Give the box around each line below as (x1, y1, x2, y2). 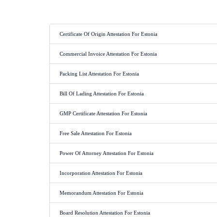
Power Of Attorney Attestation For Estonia (60, 150, 154, 156)
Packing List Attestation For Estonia (60, 71, 139, 77)
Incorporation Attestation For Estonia (60, 170, 142, 176)
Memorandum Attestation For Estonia (60, 190, 143, 196)
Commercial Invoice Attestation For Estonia (60, 51, 157, 57)
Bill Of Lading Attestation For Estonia (60, 91, 144, 96)
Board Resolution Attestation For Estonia (60, 210, 150, 216)
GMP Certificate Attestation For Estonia (60, 110, 147, 116)
